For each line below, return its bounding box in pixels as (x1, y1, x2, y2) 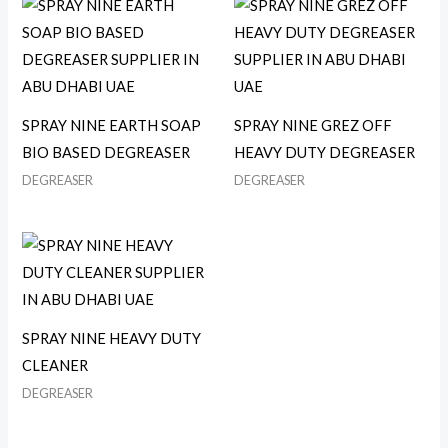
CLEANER (22, 356, 89, 374)
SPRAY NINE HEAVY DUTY (22, 329, 202, 347)
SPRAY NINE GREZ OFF (234, 117, 392, 135)
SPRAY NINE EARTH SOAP (22, 117, 202, 135)
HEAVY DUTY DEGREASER (234, 144, 415, 162)
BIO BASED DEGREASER (22, 144, 191, 162)
